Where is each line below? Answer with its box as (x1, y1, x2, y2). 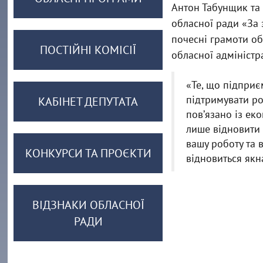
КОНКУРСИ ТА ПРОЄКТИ (25, 146, 151, 161)
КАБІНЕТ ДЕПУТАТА (38, 94, 139, 109)
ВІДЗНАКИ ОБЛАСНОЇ (32, 197, 144, 213)
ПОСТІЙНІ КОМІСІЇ (40, 42, 137, 58)
